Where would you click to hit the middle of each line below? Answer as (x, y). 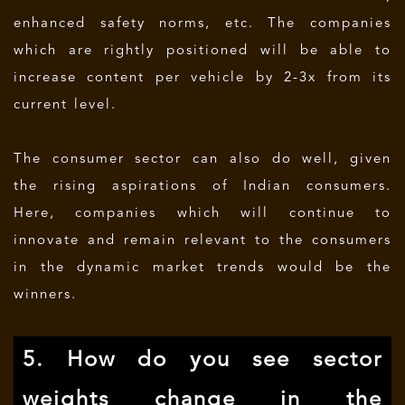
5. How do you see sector (202, 361)
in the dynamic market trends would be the (202, 268)
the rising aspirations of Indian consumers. (202, 187)
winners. (45, 295)
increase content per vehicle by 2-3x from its (202, 78)
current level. (65, 105)
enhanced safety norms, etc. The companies (202, 24)
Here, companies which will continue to (202, 214)
